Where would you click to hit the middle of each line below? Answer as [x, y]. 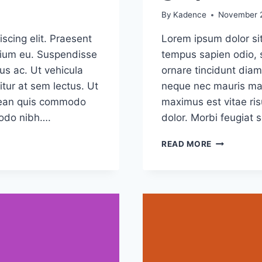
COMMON [232, 154]
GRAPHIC [231, 190]
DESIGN [227, 203]
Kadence [190, 15]
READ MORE [187, 144]
